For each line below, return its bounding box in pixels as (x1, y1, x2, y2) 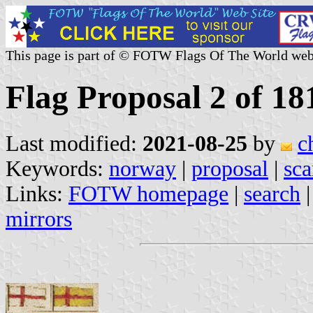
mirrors (6, 206, 72, 231)
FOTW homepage (68, 181, 228, 206)
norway (109, 156, 176, 181)
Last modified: (6, 131, 143, 156)
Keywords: (6, 156, 109, 181)
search (244, 181, 300, 206)
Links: (6, 181, 68, 206)
